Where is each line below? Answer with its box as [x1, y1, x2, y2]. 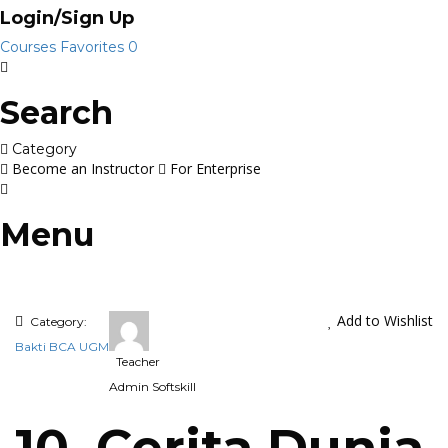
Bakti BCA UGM [15, 339, 109, 354]
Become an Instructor [12, 159, 154, 178]
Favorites [60, 38, 128, 56]
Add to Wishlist [337, 311, 433, 330]
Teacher [116, 354, 161, 369]
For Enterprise [170, 159, 261, 178]
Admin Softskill [109, 379, 196, 394]
